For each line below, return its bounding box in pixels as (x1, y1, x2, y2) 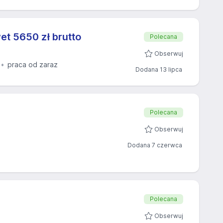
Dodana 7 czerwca (127, 141, 182, 149)
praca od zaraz (7, 60, 58, 69)
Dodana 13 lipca (135, 66, 182, 73)
